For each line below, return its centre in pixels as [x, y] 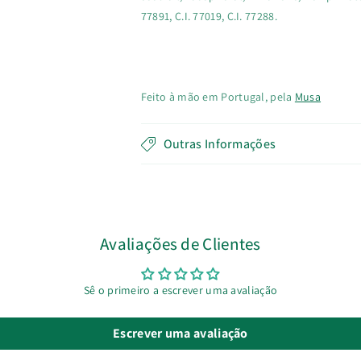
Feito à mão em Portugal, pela [218, 97]
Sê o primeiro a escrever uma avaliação [180, 290]
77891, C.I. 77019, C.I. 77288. [209, 16]
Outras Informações [220, 144]
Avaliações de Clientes [180, 244]
